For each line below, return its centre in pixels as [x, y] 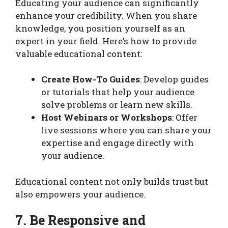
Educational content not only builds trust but [112, 181]
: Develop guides [174, 79]
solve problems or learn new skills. [117, 105]
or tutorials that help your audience [118, 92]
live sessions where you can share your [126, 130]
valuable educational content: [79, 53]
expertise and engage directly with [118, 143]
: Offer [185, 118]
